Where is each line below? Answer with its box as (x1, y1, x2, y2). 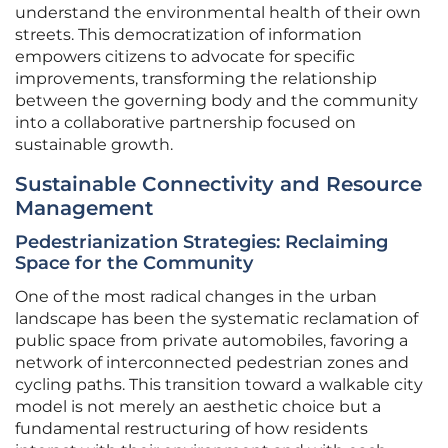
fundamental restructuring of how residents (15, 419, 368, 439)
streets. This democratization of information (15, 25, 362, 45)
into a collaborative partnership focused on (15, 113, 356, 133)
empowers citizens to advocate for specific (15, 47, 355, 67)
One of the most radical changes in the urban (15, 287, 377, 307)
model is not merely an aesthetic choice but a (15, 397, 381, 417)
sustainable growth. (15, 135, 173, 155)
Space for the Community (15, 252, 253, 275)
